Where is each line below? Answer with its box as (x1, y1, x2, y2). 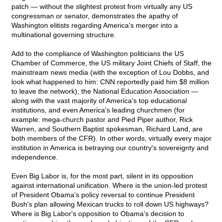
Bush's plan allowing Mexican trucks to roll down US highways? (11, 200, 209, 209)
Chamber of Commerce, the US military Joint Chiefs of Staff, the (11, 59, 212, 67)
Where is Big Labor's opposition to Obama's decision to (11, 210, 184, 218)
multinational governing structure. (11, 31, 116, 39)
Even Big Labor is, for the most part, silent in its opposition (11, 172, 193, 180)
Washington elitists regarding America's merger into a (11, 21, 178, 30)
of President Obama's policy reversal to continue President (11, 191, 195, 199)
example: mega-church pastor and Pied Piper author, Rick (11, 115, 193, 124)
